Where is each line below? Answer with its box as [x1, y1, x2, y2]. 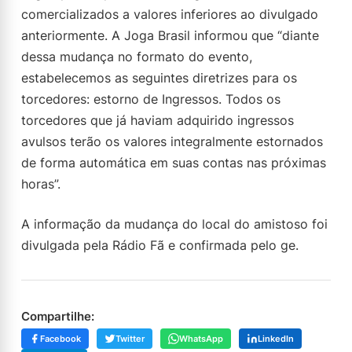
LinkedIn [258, 333, 294, 344]
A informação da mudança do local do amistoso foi [21, 216, 328, 232]
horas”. [21, 176, 60, 192]
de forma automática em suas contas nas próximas [21, 155, 326, 170]
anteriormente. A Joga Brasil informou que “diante [21, 27, 319, 43]
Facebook [40, 333, 81, 344]
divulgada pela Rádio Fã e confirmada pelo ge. [21, 237, 299, 253]
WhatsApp [179, 333, 223, 344]
